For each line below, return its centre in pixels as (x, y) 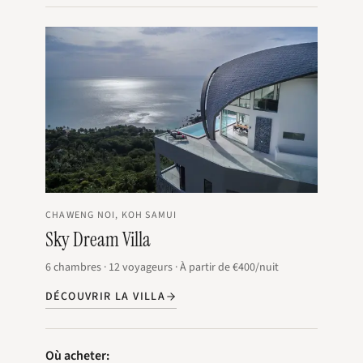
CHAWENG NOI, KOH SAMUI (111, 216)
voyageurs (147, 268)
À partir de (205, 268)
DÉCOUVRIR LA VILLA (106, 297)
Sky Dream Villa (98, 240)
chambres (77, 268)
